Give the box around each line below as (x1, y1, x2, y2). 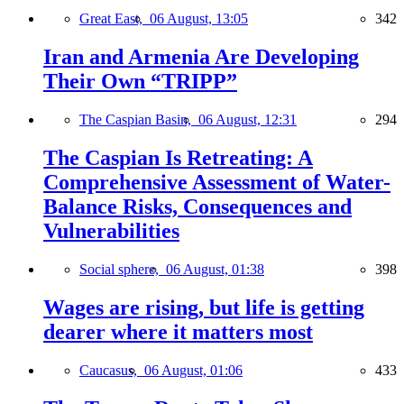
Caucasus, (79, 362, 144, 378)
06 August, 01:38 (166, 261, 264, 277)
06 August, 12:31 (198, 112, 297, 128)
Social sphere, (79, 261, 166, 277)
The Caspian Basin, (79, 112, 198, 128)
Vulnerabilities (43, 219, 179, 243)
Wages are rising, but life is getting (43, 295, 364, 319)
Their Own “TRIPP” (43, 69, 237, 94)
